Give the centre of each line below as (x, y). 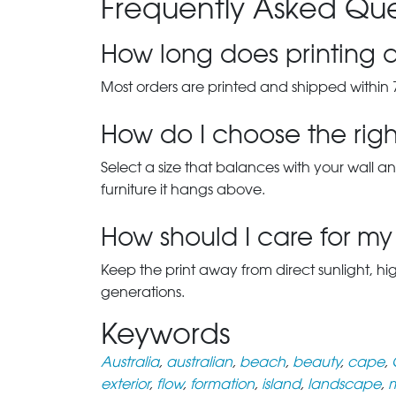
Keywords (165, 334)
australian (199, 362)
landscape (344, 384)
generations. (143, 292)
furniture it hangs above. (183, 190)
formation (222, 384)
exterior (125, 384)
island (281, 384)
